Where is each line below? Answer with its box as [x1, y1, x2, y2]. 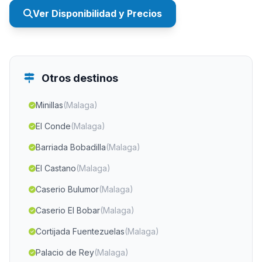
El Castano [36, 163, 76, 173]
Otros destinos [39, 72, 118, 84]
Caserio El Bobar [36, 205, 100, 215]
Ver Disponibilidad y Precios [33, 8, 162, 19]
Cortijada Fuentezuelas [36, 226, 125, 236]
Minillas [36, 100, 63, 110]
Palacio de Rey [36, 247, 94, 257]
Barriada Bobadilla [36, 142, 106, 152]
